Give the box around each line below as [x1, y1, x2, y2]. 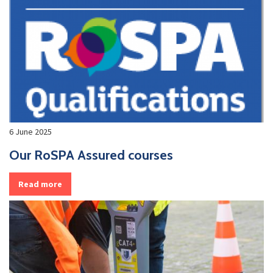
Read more [18, 178, 62, 190]
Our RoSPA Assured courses [9, 146, 173, 163]
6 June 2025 [9, 126, 52, 137]
